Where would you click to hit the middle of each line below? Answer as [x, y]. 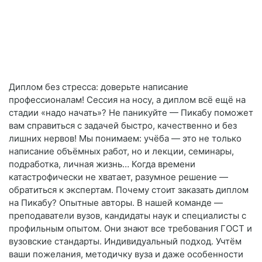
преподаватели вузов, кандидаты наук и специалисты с [127, 216]
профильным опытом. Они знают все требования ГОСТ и [130, 229]
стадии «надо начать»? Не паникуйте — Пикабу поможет [131, 113]
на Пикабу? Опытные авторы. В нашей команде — [116, 203]
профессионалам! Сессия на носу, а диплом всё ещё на [127, 100]
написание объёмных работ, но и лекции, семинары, [121, 151]
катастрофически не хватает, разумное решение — [118, 177]
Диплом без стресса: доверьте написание [99, 87]
